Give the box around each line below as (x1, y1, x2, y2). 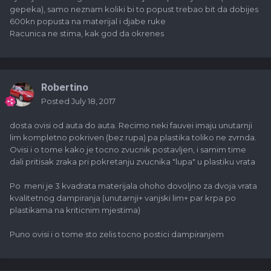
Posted (41, 96, 71, 106)
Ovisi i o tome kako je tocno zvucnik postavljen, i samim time (10, 145, 246, 155)
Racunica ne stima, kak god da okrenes (10, 28, 164, 39)
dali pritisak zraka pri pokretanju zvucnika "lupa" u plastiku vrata (10, 157, 255, 167)
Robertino (41, 81, 88, 94)
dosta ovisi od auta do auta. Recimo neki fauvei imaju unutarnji (10, 120, 252, 131)
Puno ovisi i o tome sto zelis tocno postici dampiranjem (10, 229, 224, 240)
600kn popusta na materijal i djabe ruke (10, 16, 168, 27)
